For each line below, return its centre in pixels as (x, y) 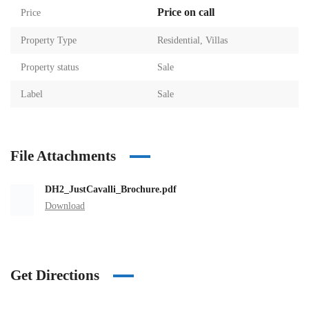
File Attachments (63, 156)
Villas (217, 40)
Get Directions (55, 275)
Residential (179, 40)
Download (65, 206)
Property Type (49, 40)
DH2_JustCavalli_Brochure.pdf (111, 189)
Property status (50, 67)
